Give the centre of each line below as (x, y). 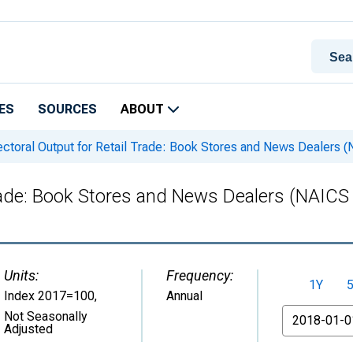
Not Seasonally (46, 316)
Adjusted (28, 329)
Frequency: (200, 275)
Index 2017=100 (49, 296)
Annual (184, 296)
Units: (21, 275)
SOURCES (67, 109)
